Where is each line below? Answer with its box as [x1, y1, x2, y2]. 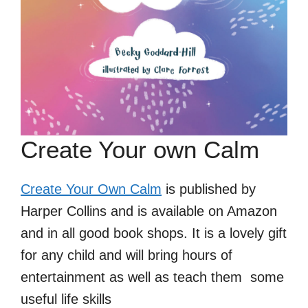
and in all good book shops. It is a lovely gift [21, 225, 287, 241]
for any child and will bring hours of [21, 247, 232, 263]
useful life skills [21, 291, 111, 307]
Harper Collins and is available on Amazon [21, 203, 277, 219]
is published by [162, 181, 256, 197]
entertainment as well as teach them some [21, 269, 284, 285]
